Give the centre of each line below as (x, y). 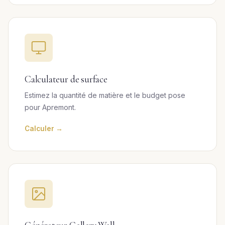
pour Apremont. (50, 107)
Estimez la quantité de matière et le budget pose (105, 95)
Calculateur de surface (66, 79)
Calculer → (44, 129)
